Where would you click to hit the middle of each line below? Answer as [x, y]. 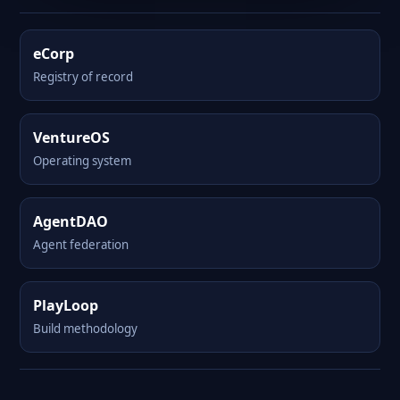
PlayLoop [66, 305]
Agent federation [81, 245]
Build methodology [85, 329]
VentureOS [71, 137]
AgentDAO [71, 221]
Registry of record [83, 77]
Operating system [82, 161]
